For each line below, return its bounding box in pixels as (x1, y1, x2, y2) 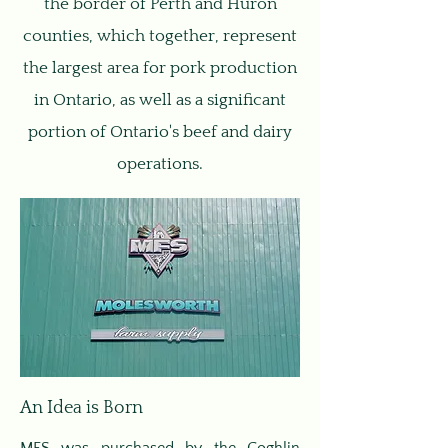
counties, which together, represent (23, 27, 297, 45)
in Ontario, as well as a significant (34, 91, 286, 109)
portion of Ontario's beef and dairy (28, 123, 292, 141)
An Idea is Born (20, 398, 143, 418)
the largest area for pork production (23, 59, 297, 77)
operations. (117, 155, 203, 173)
